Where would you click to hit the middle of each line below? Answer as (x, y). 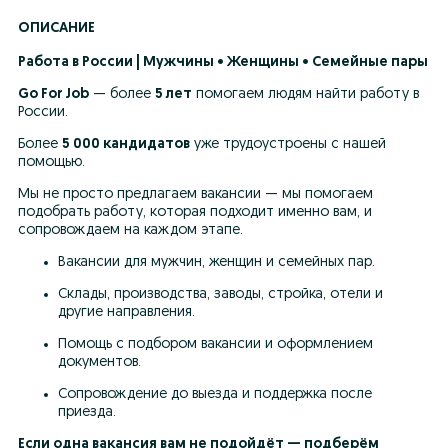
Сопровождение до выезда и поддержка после (215, 394)
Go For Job (53, 94)
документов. (101, 362)
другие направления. (128, 312)
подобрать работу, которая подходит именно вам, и (195, 212)
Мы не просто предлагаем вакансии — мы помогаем (195, 194)
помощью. (51, 162)
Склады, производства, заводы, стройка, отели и (220, 294)
